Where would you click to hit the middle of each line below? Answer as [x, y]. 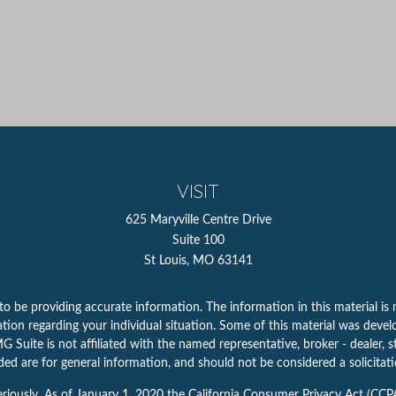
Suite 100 [198, 240]
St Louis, [166, 261]
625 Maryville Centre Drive [198, 220]
